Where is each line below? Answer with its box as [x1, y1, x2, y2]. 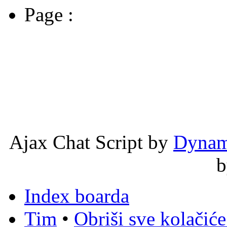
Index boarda [24, 184, 129, 207]
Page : [24, 3, 73, 25]
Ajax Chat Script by [9, 131, 173, 153]
